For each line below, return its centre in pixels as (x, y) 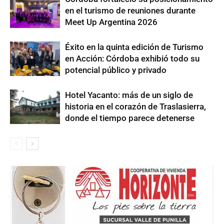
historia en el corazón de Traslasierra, (135, 106)
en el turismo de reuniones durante (130, 10)
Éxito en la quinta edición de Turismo (134, 47)
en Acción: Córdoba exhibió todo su (132, 58)
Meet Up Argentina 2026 (111, 22)
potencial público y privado (116, 70)
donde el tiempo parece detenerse (130, 118)
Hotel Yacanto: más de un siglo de (129, 95)
